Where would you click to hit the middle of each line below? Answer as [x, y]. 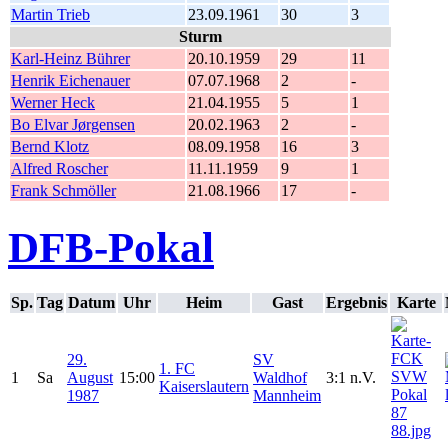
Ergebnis [356, 303]
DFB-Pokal [111, 247]
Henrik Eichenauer [70, 80]
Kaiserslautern [204, 387]
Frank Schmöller [63, 190]
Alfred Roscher [59, 168]
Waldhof [280, 378]
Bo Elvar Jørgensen [73, 124]
